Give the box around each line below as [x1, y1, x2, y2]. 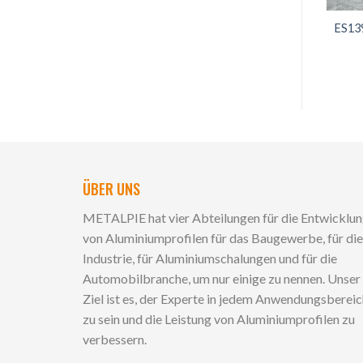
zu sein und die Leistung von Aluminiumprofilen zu [83, 311, 355, 327]
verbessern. [83, 331, 147, 348]
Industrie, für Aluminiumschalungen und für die [83, 250, 337, 267]
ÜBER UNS [83, 178, 140, 200]
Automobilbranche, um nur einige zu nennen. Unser [83, 271, 361, 287]
